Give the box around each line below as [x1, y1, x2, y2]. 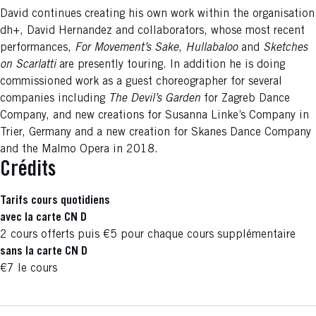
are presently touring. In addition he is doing [56, 59, 285, 71]
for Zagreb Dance [204, 93, 290, 105]
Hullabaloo [186, 42, 238, 54]
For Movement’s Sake [75, 42, 178, 54]
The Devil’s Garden [109, 93, 204, 105]
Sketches [263, 42, 308, 54]
